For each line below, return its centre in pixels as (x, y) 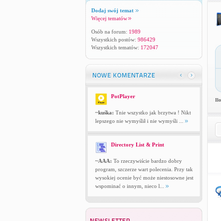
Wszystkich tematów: (116, 47)
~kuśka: (104, 112)
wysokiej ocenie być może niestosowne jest (144, 178)
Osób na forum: (110, 32)
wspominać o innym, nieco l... (130, 186)
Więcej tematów (109, 18)
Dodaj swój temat (112, 10)
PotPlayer (123, 96)
